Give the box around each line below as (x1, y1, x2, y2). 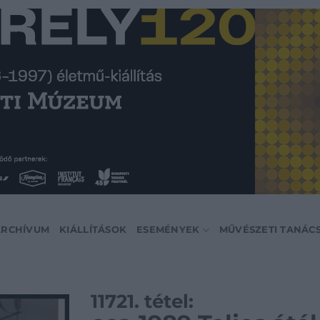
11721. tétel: (91, 290, 194, 312)
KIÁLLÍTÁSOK (59, 224, 127, 235)
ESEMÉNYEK (136, 224, 200, 235)
